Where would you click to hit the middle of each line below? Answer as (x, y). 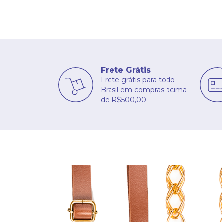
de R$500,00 (123, 99)
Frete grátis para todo (138, 80)
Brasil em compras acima (144, 89)
